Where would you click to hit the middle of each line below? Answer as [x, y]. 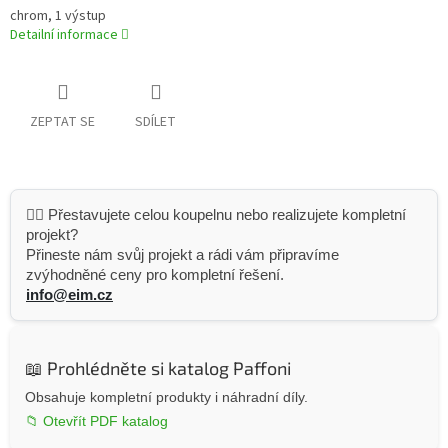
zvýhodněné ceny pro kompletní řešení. [155, 275]
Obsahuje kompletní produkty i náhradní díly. [166, 397]
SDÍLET [155, 122]
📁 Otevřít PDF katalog [96, 421]
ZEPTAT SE [62, 122]
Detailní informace [64, 35]
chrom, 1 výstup [58, 16]
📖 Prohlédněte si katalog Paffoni [158, 368]
